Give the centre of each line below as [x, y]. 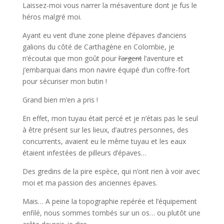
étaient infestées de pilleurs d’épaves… [84, 153]
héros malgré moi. [52, 17]
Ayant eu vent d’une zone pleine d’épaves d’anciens [104, 35]
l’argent [130, 58]
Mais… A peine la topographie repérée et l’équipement [109, 201]
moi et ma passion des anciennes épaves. [90, 183]
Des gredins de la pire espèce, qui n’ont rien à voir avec [111, 171]
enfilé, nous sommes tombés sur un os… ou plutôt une [111, 213]
